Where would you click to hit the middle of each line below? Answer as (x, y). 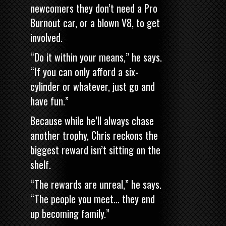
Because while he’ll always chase (92, 121)
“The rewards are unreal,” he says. (96, 184)
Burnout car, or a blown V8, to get (95, 23)
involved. (46, 38)
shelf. (41, 165)
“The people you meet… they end (93, 199)
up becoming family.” (70, 214)
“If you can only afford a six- (84, 72)
